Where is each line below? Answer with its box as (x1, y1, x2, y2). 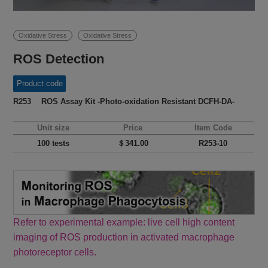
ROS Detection (13, 51, 105, 67)
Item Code (194, 123, 232, 133)
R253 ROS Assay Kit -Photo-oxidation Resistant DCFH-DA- (13, 97, 235, 106)
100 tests (37, 139, 70, 148)
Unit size (37, 123, 70, 133)
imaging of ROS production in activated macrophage (13, 232, 235, 242)
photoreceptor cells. (13, 246, 97, 257)
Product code (16, 79, 63, 89)
